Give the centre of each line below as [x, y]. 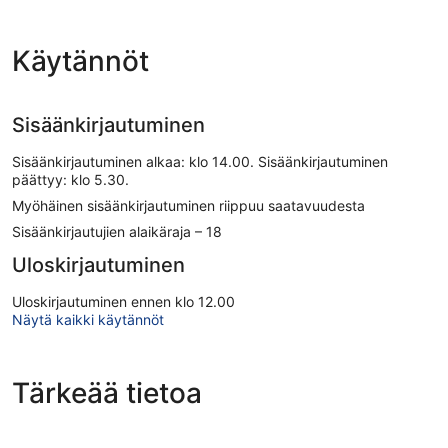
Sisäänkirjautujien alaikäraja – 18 [117, 231]
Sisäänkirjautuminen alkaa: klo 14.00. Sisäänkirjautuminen [200, 161]
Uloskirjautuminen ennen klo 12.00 [123, 301]
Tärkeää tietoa [107, 392]
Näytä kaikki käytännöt [88, 319]
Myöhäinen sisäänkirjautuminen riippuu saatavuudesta [188, 205]
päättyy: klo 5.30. [70, 179]
